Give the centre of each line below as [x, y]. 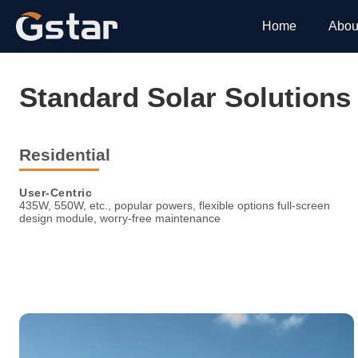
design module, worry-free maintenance [120, 218]
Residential [65, 155]
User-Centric [56, 193]
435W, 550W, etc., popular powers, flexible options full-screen [175, 205]
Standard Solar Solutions [185, 97]
